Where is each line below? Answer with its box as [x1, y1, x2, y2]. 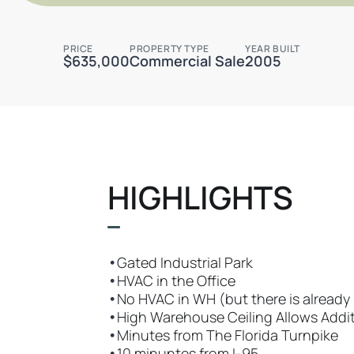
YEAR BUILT [245, 42, 300, 55]
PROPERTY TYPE [130, 42, 209, 55]
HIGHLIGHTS [107, 175, 293, 219]
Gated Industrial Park [117, 253, 253, 272]
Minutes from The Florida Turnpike [117, 326, 338, 345]
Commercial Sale [130, 51, 245, 70]
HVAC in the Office [117, 271, 235, 290]
